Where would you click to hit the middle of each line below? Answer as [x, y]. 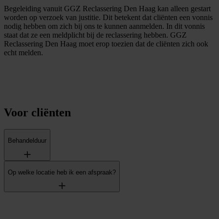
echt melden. [24, 53]
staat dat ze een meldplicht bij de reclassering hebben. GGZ [95, 35]
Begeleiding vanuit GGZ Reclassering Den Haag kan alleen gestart [107, 9]
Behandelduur [27, 141]
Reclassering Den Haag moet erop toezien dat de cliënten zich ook [106, 44]
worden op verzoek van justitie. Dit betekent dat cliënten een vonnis [108, 18]
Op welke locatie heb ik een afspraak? [62, 173]
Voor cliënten [37, 113]
